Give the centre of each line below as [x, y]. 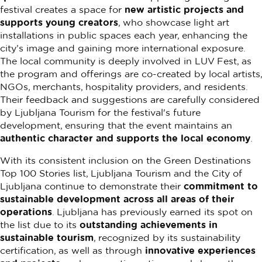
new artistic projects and [184, 9]
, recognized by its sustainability [167, 237]
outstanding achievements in [149, 225]
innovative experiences [200, 250]
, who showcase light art [174, 22]
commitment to [221, 186]
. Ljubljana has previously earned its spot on [152, 212]
